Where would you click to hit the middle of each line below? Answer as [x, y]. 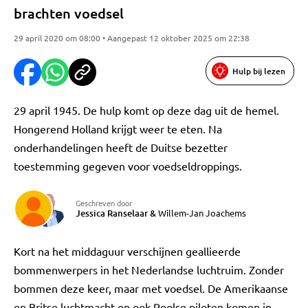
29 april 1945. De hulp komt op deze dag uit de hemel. [146, 110]
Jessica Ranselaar [112, 213]
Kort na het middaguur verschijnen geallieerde [127, 251]
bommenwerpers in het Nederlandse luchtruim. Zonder [149, 269]
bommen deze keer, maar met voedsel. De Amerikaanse [151, 288]
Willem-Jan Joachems [202, 213]
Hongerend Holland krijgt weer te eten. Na [118, 129]
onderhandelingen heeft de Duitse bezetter [121, 147]
